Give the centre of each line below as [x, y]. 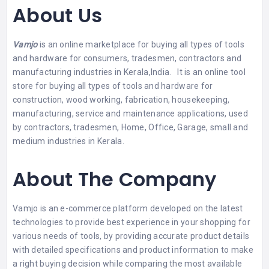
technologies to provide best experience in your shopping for [131, 222]
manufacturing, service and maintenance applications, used [130, 113]
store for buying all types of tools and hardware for [113, 86]
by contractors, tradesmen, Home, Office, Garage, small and [131, 127]
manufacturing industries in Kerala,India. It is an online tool [129, 72]
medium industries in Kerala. [68, 141]
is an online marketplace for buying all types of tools [141, 44]
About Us [58, 15]
